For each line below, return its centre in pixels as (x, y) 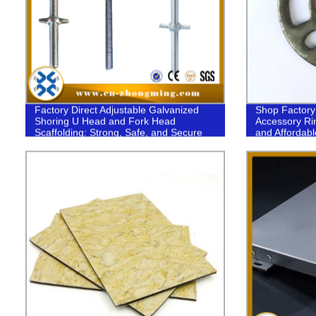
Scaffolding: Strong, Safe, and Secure (118, 132)
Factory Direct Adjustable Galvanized (116, 110)
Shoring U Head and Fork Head (105, 121)
